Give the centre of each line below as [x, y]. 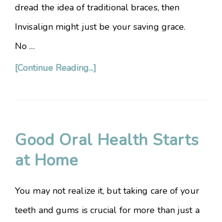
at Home [47, 160]
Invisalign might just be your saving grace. [100, 27]
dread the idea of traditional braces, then [97, 7]
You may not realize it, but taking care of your [107, 191]
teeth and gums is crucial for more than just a [107, 210]
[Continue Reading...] [55, 68]
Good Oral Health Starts [107, 140]
